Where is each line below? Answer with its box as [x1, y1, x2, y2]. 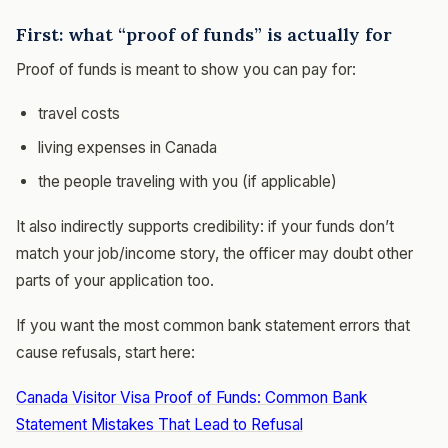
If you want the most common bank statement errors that [16, 315, 410, 335]
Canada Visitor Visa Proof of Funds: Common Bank [16, 387, 367, 407]
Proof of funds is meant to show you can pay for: [16, 59, 356, 79]
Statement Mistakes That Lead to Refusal [16, 414, 303, 434]
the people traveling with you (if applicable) [38, 171, 337, 191]
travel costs [38, 103, 120, 123]
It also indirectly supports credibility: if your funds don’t [16, 216, 394, 236]
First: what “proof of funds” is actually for [16, 22, 392, 46]
